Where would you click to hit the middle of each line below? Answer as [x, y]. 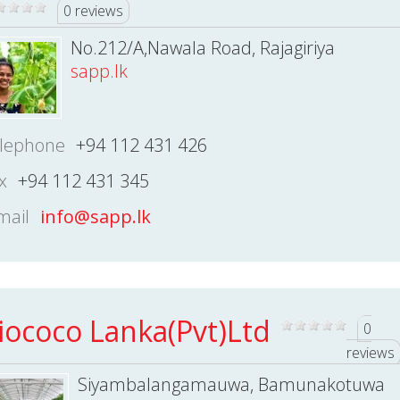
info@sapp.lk [95, 217]
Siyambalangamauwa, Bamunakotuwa [231, 384]
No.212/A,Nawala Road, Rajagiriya [202, 48]
